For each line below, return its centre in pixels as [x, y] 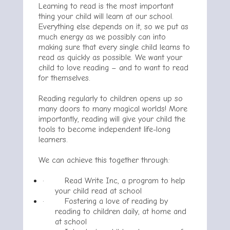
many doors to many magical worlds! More [113, 109]
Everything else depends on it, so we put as [113, 27]
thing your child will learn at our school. [106, 16]
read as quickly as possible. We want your [110, 57]
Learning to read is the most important [106, 6]
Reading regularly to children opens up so [111, 99]
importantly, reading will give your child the [112, 119]
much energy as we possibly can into [102, 37]
